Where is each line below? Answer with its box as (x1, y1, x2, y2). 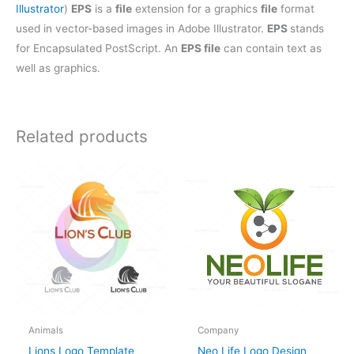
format (277, 2, 314, 15)
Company (198, 324, 239, 336)
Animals (28, 324, 64, 336)
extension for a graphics (132, 2, 261, 15)
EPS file (181, 41, 220, 55)
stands (290, 21, 324, 35)
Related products (16, 126, 148, 146)
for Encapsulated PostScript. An (16, 41, 181, 55)
